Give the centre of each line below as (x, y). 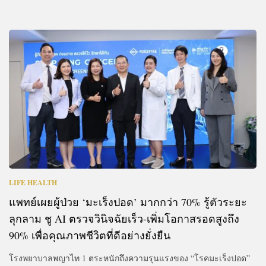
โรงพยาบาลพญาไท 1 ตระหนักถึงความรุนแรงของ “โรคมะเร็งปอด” (129, 258)
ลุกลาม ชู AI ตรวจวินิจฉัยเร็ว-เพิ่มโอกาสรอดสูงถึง (124, 218)
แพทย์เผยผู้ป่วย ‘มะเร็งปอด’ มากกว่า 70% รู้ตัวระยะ (128, 202)
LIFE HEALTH (33, 182)
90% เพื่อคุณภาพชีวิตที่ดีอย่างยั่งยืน (90, 235)
